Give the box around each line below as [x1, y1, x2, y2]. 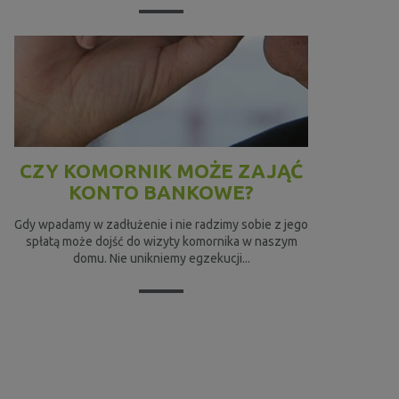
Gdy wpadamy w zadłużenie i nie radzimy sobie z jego [14, 217, 308, 232]
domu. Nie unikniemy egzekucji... [72, 251, 250, 266]
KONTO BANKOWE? [69, 181, 254, 204]
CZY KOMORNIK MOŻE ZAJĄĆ [20, 159, 303, 183]
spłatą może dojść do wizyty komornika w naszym [25, 234, 297, 249]
